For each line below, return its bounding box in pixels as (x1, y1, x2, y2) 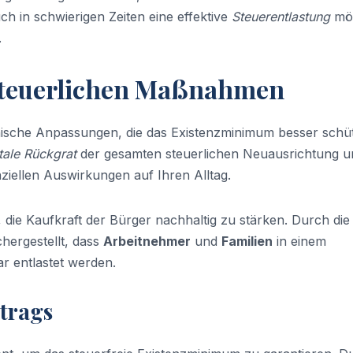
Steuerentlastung (232, 8, 330, 24)
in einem (273, 233, 326, 250)
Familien (221, 233, 273, 250)
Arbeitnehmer (103, 233, 191, 250)
